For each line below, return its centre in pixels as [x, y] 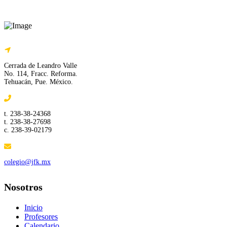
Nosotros [23, 187]
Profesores [41, 216]
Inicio [33, 207]
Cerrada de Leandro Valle [41, 65]
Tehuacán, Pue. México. [39, 82]
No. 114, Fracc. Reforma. [41, 73]
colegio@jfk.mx [27, 162]
